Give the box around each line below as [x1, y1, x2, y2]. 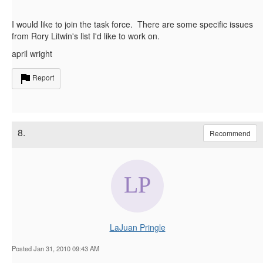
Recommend [210, 128, 251, 139]
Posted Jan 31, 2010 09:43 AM [12, 244, 99, 254]
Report [32, 72, 54, 83]
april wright [12, 48, 52, 60]
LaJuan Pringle [109, 221, 166, 234]
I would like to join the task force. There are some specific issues [12, 18, 253, 31]
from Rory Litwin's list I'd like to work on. [12, 30, 160, 42]
